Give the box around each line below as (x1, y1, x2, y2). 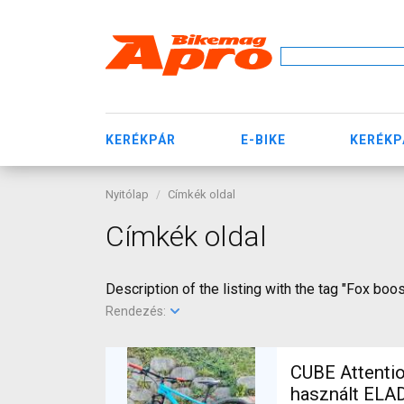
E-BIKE (240, 132, 286, 147)
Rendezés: (106, 304, 169, 318)
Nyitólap (106, 188, 149, 201)
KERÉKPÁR (106, 132, 176, 147)
